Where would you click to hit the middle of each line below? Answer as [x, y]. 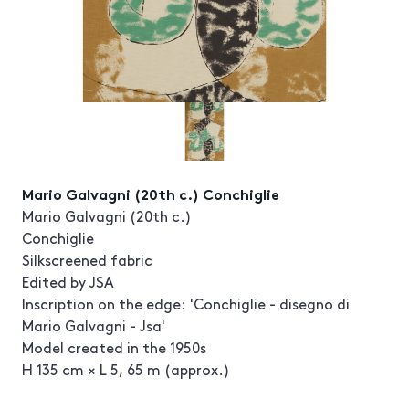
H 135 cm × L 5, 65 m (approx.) [126, 369]
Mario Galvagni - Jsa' [94, 325]
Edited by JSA [68, 281]
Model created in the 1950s [114, 347]
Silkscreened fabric [87, 259]
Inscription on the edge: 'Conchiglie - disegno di [186, 303]
